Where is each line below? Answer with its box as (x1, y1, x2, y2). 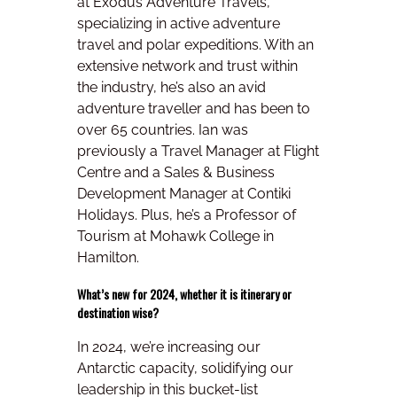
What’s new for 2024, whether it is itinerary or (77, 284, 292, 303)
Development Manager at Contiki (77, 184, 291, 202)
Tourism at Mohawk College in (77, 227, 274, 245)
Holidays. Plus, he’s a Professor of (77, 206, 296, 223)
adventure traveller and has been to (77, 99, 310, 117)
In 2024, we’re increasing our (77, 339, 261, 356)
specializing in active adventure (77, 14, 280, 32)
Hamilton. (77, 248, 139, 266)
